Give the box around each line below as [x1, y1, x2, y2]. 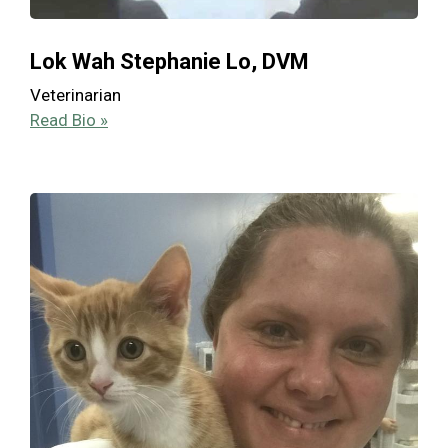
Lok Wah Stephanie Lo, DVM [30, 49, 309, 75]
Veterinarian [30, 85, 121, 106]
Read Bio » [30, 110, 108, 131]
